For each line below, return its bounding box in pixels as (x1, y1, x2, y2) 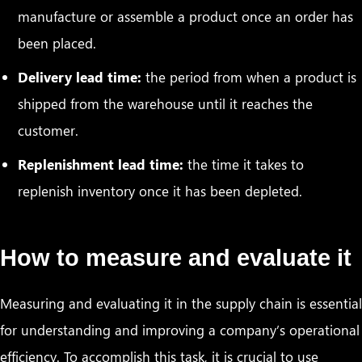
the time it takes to (183, 154, 305, 173)
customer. (18, 120, 79, 139)
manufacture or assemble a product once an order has (18, 7, 354, 26)
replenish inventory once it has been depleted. (18, 181, 303, 200)
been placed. (18, 34, 97, 53)
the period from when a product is (141, 67, 357, 86)
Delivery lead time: (18, 67, 142, 86)
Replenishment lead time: (18, 154, 184, 173)
